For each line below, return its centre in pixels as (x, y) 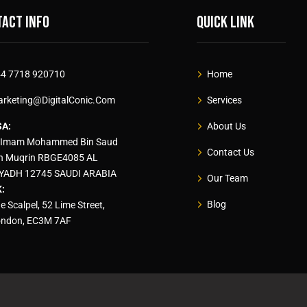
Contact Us (231, 152)
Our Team (228, 179)
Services (224, 100)
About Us (226, 126)
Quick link (225, 23)
